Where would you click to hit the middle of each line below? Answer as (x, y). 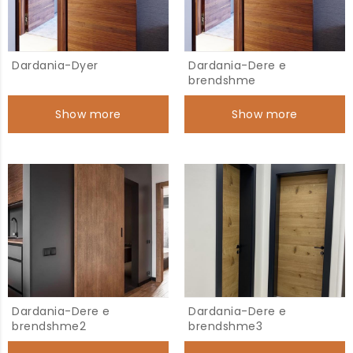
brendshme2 (49, 326)
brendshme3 (225, 326)
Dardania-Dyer (55, 65)
